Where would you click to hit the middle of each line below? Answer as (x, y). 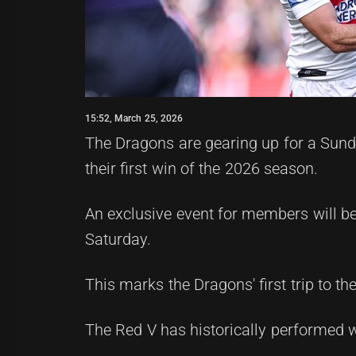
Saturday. (118, 239)
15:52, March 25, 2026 (134, 118)
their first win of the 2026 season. (201, 168)
